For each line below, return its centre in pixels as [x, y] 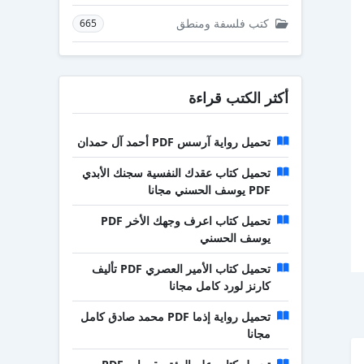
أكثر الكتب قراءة [238, 97]
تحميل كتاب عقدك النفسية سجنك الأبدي [176, 173]
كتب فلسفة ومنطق [224, 23]
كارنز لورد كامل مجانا [220, 286]
